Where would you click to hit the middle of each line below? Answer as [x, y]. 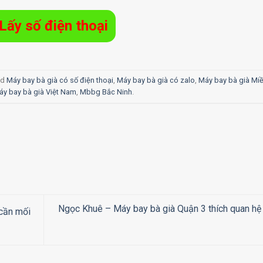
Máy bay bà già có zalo [156, 80]
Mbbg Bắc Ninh [106, 92]
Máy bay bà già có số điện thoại [60, 80]
